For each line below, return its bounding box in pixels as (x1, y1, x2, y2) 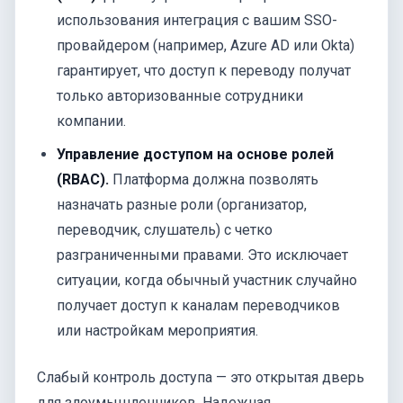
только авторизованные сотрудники (57, 86, 304, 104)
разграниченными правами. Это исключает (57, 246, 349, 264)
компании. (57, 112, 127, 130)
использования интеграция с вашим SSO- (57, 11, 338, 29)
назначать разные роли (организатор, (57, 195, 308, 213)
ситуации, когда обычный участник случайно (57, 271, 358, 289)
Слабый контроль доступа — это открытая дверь (37, 368, 364, 386)
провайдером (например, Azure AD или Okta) (57, 36, 355, 54)
